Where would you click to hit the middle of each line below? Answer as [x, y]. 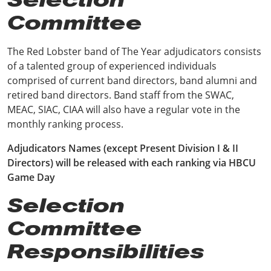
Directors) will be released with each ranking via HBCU [132, 163]
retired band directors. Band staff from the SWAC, [121, 95]
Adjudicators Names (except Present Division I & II [123, 148]
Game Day [32, 177]
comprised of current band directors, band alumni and [132, 80]
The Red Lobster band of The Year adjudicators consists [134, 51]
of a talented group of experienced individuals [112, 66]
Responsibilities [109, 251]
